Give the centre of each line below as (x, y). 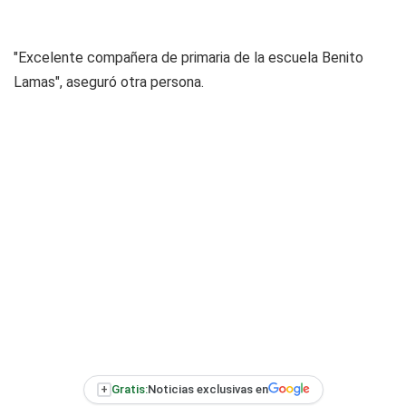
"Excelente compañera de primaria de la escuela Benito (188, 57)
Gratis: (129, 390)
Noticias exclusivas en (208, 390)
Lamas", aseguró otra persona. (109, 82)
